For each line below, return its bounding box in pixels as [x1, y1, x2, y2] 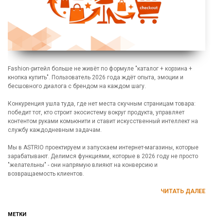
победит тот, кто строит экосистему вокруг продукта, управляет [8, 109, 184, 116]
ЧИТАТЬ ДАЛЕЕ [161, 188, 205, 195]
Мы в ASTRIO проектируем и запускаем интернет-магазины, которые [8, 144, 199, 151]
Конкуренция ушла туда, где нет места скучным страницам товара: [8, 100, 196, 108]
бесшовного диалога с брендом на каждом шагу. [8, 83, 146, 90]
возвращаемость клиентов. [8, 170, 84, 178]
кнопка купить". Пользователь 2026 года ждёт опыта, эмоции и [8, 74, 183, 81]
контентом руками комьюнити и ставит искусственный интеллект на [8, 118, 198, 125]
